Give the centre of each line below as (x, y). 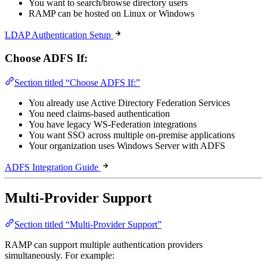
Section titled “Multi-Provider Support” (88, 225)
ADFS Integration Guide (52, 167)
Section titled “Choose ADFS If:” (77, 82)
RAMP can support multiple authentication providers (104, 245)
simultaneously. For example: (60, 256)
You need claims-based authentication (99, 113)
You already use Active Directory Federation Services (129, 103)
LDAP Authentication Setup (58, 35)
